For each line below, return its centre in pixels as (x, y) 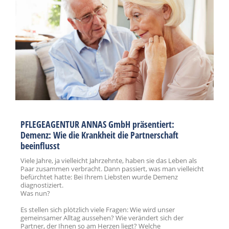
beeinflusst (40, 146)
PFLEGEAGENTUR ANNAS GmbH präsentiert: (97, 124)
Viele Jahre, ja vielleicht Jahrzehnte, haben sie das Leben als (109, 161)
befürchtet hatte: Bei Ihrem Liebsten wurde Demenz (99, 177)
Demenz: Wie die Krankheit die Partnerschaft (99, 135)
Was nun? (35, 193)
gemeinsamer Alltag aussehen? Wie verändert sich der (102, 218)
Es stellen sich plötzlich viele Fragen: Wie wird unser (98, 210)
